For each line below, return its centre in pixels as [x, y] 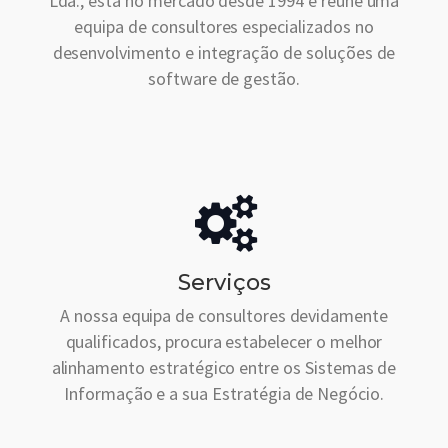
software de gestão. [224, 79]
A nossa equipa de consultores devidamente [224, 316]
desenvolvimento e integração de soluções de [224, 53]
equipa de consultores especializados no [224, 27]
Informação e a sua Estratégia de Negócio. [224, 394]
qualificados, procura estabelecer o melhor [224, 342]
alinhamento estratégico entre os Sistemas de [224, 368]
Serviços [224, 283]
